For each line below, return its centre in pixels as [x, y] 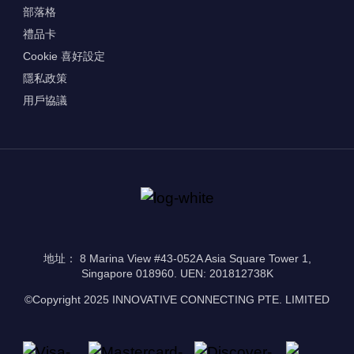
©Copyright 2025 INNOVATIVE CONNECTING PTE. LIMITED [177, 300]
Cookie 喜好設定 [64, 56]
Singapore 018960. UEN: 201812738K [177, 273]
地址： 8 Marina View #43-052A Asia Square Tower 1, [177, 258]
